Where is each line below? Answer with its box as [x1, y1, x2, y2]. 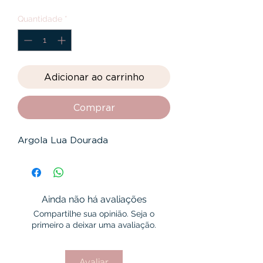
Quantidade [18, 14, 62, 23]
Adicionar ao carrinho [43, 72, 144, 82]
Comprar [73, 102, 115, 113]
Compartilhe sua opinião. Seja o [33, 209, 154, 218]
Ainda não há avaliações [41, 194, 147, 205]
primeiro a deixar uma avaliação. [32, 220, 156, 230]
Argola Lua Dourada [18, 135, 108, 145]
